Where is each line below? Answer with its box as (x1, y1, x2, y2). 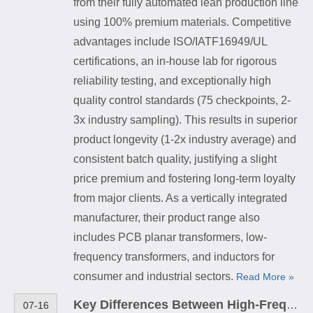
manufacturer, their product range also (73, 211, 260, 224)
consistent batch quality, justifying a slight (73, 152, 277, 165)
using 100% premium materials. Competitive (73, 15, 291, 28)
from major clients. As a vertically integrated (73, 191, 287, 204)
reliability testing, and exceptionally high (73, 74, 271, 87)
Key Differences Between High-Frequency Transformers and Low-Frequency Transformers (286, 298, 298, 311)
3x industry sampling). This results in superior (73, 113, 297, 126)
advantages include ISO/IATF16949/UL (73, 35, 267, 48)
